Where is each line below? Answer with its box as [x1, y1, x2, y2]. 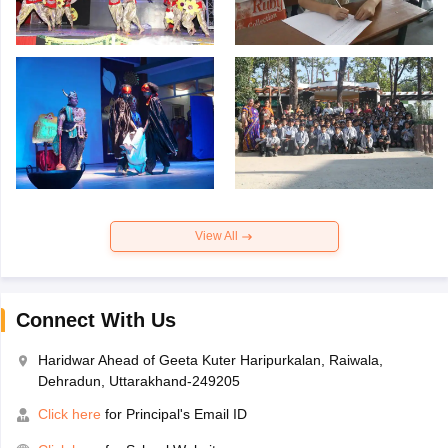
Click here [37, 406, 101, 423]
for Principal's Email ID [100, 406, 247, 423]
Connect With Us [15, 309, 176, 332]
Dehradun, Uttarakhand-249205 [37, 373, 240, 390]
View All [195, 229, 241, 244]
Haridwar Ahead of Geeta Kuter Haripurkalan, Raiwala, [37, 352, 383, 369]
